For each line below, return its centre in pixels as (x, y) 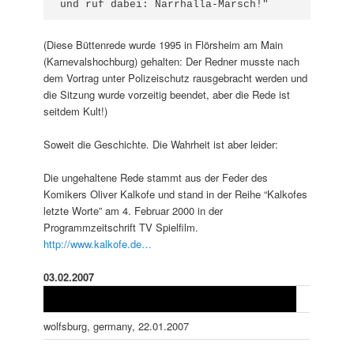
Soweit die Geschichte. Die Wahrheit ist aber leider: (161, 145)
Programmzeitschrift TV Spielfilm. (121, 228)
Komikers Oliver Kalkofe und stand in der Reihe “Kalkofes (176, 194)
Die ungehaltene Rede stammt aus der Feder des (156, 178)
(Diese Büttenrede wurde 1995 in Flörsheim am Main (164, 44)
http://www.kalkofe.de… (98, 244)
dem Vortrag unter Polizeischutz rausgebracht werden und (176, 77)
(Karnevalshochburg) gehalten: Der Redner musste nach (172, 61)
